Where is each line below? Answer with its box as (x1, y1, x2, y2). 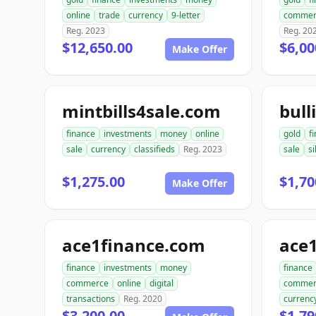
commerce (66, 277, 109, 289)
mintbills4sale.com (62, 99, 221, 123)
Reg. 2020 (123, 293, 162, 305)
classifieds (134, 143, 175, 155)
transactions (66, 293, 115, 305)
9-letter (171, 9, 200, 21)
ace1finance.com (62, 233, 205, 257)
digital (150, 277, 174, 289)
